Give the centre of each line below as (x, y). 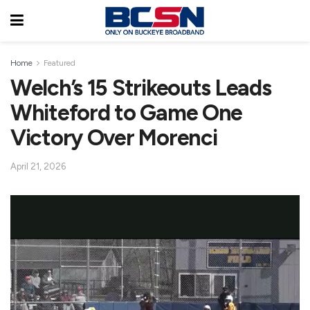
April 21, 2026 (38, 166)
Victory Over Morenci (114, 138)
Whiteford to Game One (127, 113)
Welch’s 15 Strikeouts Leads (141, 88)
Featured (60, 63)
